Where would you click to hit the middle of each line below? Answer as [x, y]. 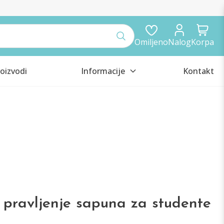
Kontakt [198, 71]
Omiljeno [151, 42]
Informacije [103, 71]
